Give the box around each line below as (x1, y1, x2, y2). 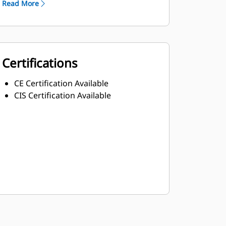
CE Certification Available (14, 78, 108, 89)
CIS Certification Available (14, 90, 111, 101)
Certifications (2, 54, 78, 71)
